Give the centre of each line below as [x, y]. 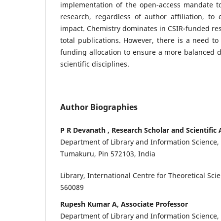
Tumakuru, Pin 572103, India [108, 153]
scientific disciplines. [95, 64]
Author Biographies [99, 107]
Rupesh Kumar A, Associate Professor [124, 204]
